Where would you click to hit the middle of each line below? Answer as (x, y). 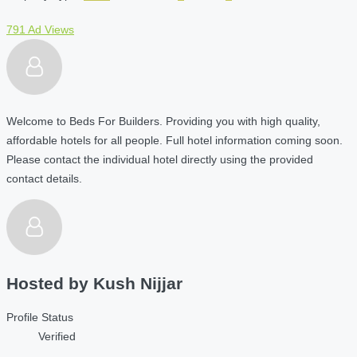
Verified (57, 336)
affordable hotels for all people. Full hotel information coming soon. (175, 140)
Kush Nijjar (138, 284)
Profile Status (40, 317)
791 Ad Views (40, 29)
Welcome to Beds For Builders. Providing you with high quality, (163, 121)
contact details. (44, 178)
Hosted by (50, 284)
